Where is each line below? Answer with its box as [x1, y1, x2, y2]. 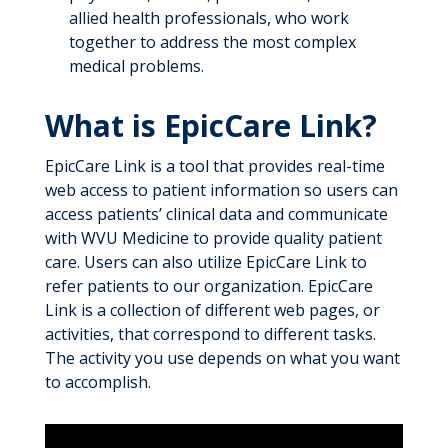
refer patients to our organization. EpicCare [44, 275, 373, 297]
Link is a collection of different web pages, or [44, 299, 380, 321]
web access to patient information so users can [44, 179, 398, 201]
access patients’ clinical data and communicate [44, 203, 388, 225]
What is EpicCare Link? [44, 105, 377, 146]
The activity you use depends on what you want [44, 347, 400, 369]
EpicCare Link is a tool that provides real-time [44, 155, 385, 177]
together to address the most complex [68, 31, 356, 53]
